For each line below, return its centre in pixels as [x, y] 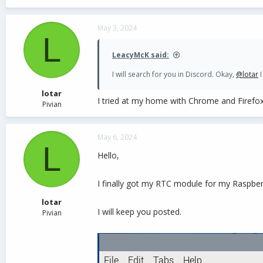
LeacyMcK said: [141, 55]
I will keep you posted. [139, 211]
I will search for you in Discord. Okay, [174, 74]
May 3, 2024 [117, 28]
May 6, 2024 [117, 137]
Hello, [108, 155]
